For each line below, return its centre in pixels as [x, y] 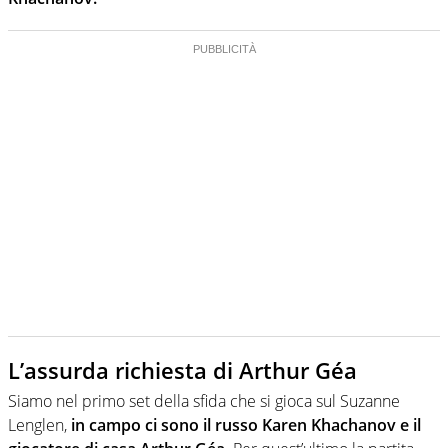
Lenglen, [37, 424]
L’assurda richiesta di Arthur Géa [182, 370]
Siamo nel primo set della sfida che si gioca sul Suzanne [204, 400]
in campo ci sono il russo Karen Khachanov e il [244, 424]
